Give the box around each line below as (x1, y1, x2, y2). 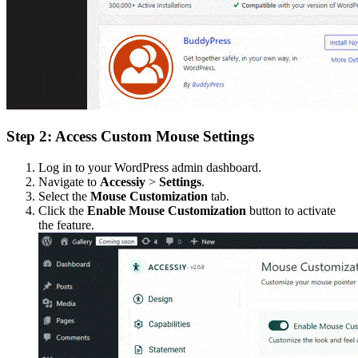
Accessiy (100, 174, 145, 189)
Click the (38, 203, 87, 217)
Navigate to (38, 174, 100, 189)
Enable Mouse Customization (87, 203, 246, 217)
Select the (38, 189, 90, 203)
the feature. (38, 217, 94, 232)
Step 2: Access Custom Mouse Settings (6, 128, 254, 145)
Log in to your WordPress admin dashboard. (38, 160, 261, 174)
